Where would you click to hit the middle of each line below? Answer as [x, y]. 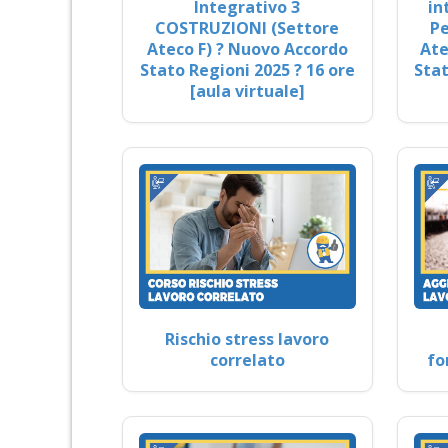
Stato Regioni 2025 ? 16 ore [247, 70]
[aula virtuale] [247, 91]
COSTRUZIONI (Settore [247, 28]
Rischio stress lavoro [247, 338]
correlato [247, 359]
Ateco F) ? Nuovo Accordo [247, 49]
